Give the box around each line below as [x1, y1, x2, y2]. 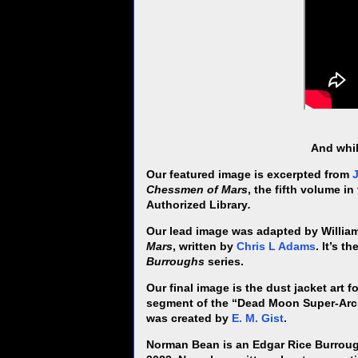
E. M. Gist [232, 312, 284, 325]
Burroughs [146, 255, 205, 268]
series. [205, 255, 244, 268]
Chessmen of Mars [146, 183, 248, 197]
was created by [146, 312, 232, 325]
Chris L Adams [237, 240, 316, 253]
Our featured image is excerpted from [146, 168, 352, 181]
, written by [173, 240, 237, 253]
